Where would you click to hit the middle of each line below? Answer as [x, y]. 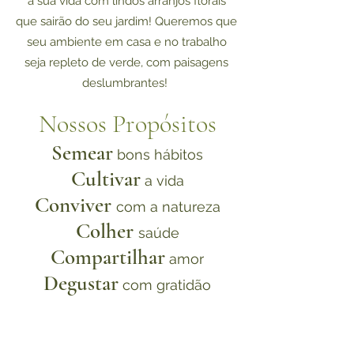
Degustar [81, 283]
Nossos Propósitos [127, 123]
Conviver [75, 205]
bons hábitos [158, 154]
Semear [82, 153]
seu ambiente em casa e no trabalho [126, 41]
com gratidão [165, 284]
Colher [107, 231]
